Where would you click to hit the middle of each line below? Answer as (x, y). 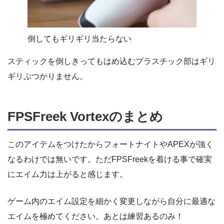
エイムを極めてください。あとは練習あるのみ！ (95, 216)
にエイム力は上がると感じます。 (67, 174)
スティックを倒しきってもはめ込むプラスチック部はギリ (111, 61)
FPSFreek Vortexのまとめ (85, 116)
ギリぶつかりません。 (47, 76)
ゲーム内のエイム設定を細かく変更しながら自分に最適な (111, 201)
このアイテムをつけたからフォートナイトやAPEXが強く (110, 144)
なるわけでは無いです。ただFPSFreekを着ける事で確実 (110, 159)
